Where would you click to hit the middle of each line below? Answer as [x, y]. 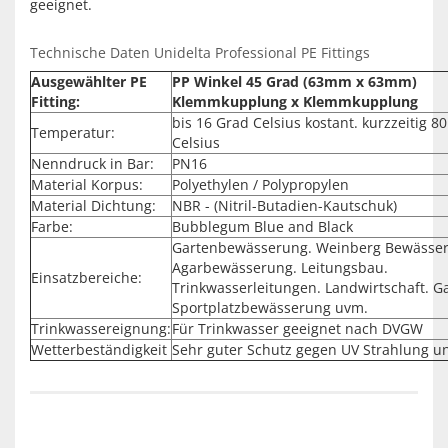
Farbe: [52, 226]
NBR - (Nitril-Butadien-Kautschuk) [284, 205]
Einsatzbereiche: [86, 277]
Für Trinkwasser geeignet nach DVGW [297, 328]
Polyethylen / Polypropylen [260, 184]
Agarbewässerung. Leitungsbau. [280, 267]
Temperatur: [73, 132]
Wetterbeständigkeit [99, 349]
